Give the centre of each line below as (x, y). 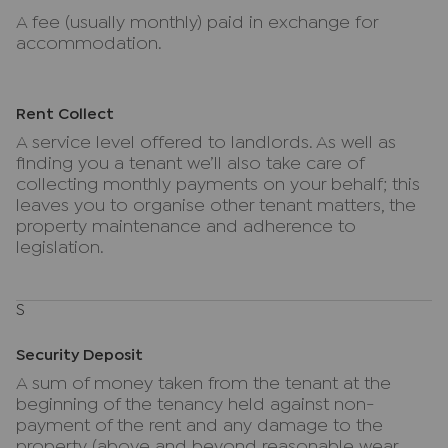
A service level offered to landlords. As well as (206, 143)
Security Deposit (79, 355)
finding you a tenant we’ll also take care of (190, 164)
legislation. (60, 248)
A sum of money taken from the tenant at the (203, 384)
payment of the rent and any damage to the (199, 426)
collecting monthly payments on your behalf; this (218, 185)
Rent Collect (65, 114)
